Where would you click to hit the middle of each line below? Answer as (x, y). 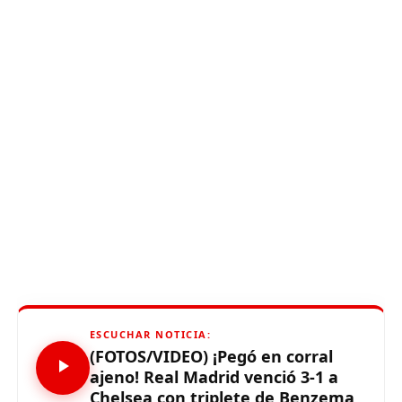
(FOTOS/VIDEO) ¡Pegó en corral (211, 356)
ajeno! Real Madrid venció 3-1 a (214, 377)
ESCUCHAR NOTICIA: (150, 334)
